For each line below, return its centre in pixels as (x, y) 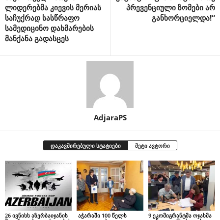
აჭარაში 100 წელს (101, 215)
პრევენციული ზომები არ (171, 8)
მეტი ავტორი (152, 146)
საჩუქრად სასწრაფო (42, 18)
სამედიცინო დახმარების (49, 28)
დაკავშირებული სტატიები (85, 146)
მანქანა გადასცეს (37, 39)
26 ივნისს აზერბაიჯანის (36, 215)
